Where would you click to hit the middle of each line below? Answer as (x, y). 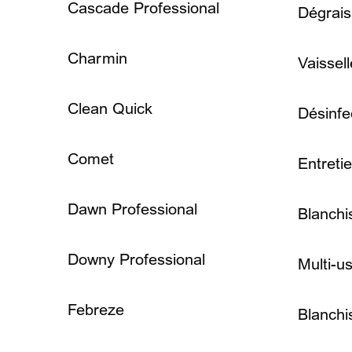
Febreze (96, 310)
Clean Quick (110, 109)
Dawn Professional (132, 209)
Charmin (97, 59)
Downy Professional (136, 260)
